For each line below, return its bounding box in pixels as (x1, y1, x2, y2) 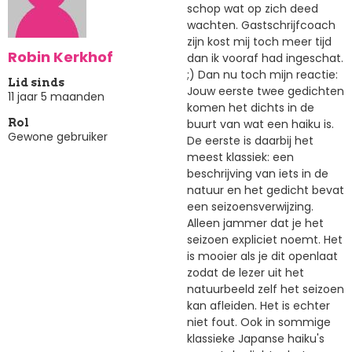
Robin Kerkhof (8, 46, 113, 67)
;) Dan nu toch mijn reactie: (187, 66, 338, 82)
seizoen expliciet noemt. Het (187, 231, 343, 247)
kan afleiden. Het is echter (187, 297, 330, 313)
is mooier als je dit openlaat (187, 247, 338, 264)
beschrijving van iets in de (187, 165, 328, 181)
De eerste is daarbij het (187, 132, 313, 148)
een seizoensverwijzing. (187, 198, 313, 214)
